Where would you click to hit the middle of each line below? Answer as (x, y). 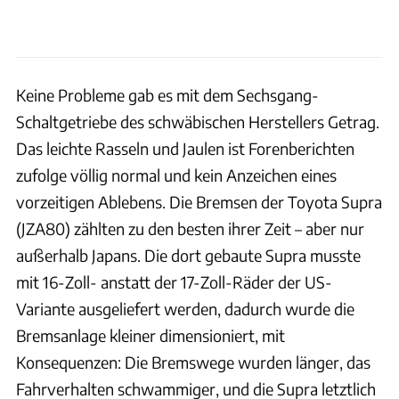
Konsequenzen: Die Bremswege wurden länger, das (193, 362)
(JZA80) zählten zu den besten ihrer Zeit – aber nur (190, 229)
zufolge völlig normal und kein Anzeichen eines (176, 175)
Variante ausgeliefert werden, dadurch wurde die (185, 309)
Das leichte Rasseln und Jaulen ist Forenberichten (185, 149)
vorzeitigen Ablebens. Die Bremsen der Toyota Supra (199, 202)
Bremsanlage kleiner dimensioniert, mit (151, 336)
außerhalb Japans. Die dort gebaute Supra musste (188, 256)
